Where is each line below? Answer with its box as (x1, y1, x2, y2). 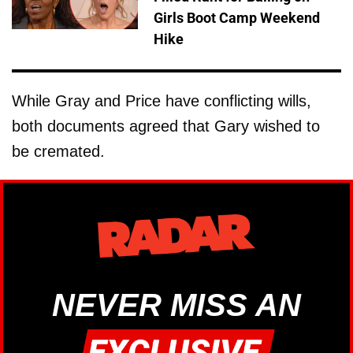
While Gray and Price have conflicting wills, (12, 91, 311, 110)
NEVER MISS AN (52, 287, 301, 322)
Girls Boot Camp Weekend (154, 9, 320, 26)
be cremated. (12, 142, 105, 160)
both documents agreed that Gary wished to (12, 117, 320, 135)
